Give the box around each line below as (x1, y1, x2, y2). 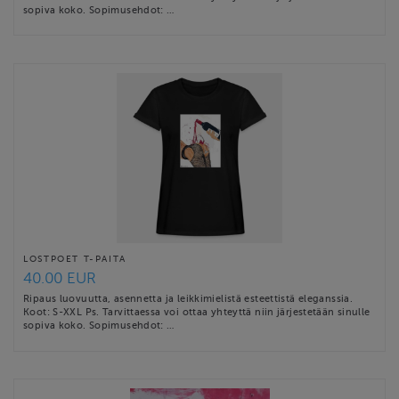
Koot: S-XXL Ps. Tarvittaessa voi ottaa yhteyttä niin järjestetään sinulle (23, 306, 370, 318)
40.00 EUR (23, 270, 96, 288)
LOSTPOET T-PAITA (23, 254, 126, 265)
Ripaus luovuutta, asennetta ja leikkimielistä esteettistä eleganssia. (23, 293, 354, 305)
